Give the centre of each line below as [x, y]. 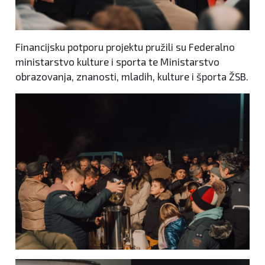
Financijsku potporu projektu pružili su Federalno [125, 47]
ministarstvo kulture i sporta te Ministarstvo [117, 62]
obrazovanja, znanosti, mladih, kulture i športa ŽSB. [132, 77]
